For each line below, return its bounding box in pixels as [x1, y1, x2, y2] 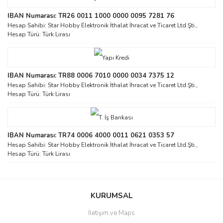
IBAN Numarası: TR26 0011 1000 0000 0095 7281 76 [7, 11, 174, 20]
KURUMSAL [91, 190, 132, 201]
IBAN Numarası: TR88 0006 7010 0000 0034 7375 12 [7, 71, 174, 80]
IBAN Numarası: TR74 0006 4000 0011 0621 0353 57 [7, 130, 174, 140]
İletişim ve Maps [88, 208, 135, 218]
